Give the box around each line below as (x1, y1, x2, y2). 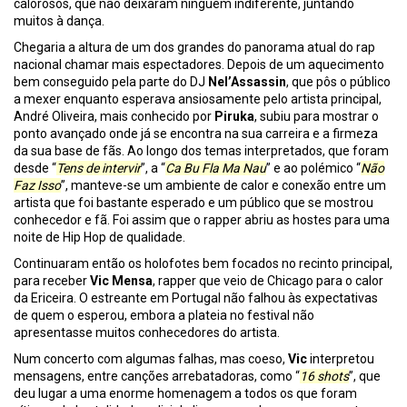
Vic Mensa (90, 273, 153, 289)
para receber (14, 273, 90, 289)
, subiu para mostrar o (254, 109, 379, 124)
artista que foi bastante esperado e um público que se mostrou (14, 195, 373, 211)
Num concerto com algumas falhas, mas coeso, (14, 352, 288, 367)
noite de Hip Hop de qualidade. (14, 230, 185, 245)
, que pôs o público (286, 74, 391, 90)
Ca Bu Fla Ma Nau (165, 161, 266, 176)
